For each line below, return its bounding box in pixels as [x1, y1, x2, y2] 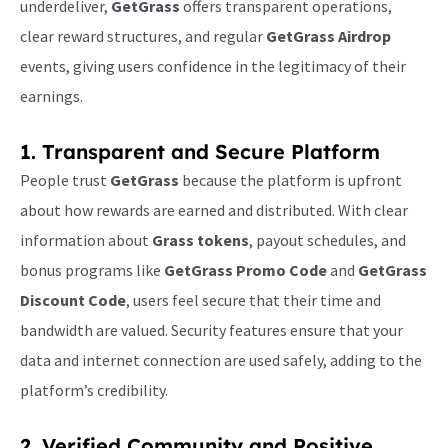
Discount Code [20, 289, 126, 310]
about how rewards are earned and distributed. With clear [20, 199, 408, 220]
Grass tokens [152, 229, 249, 250]
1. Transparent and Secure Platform [20, 138, 380, 164]
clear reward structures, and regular [20, 25, 266, 46]
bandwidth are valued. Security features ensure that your [20, 319, 403, 340]
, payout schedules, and [249, 229, 406, 250]
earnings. [20, 85, 83, 106]
